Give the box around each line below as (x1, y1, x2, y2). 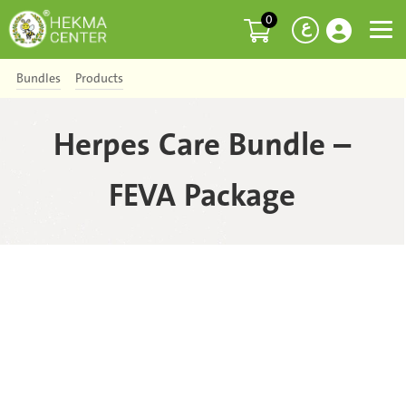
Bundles (16, 68, 61, 89)
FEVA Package (109, 169, 296, 223)
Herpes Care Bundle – (53, 119, 352, 172)
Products (75, 68, 123, 89)
